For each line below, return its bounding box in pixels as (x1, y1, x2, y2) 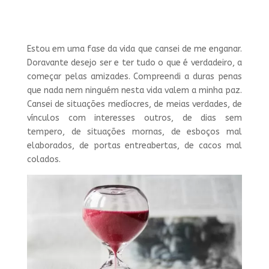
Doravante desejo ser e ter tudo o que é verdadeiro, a (26, 58, 243, 68)
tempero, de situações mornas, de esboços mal (26, 127, 243, 137)
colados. (26, 154, 61, 165)
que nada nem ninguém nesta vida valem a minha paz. (26, 85, 243, 95)
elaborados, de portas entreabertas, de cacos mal (26, 141, 243, 151)
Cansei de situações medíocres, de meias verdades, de (26, 99, 243, 109)
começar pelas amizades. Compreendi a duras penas (26, 71, 243, 82)
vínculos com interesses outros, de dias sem (26, 113, 243, 123)
